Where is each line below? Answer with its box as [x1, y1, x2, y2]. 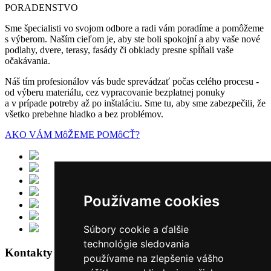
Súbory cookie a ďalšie [83, 223, 189, 235]
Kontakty [5, 246, 53, 259]
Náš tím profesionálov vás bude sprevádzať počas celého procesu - [5, 76, 259, 87]
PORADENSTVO [5, 2, 78, 13]
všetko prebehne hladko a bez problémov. [5, 108, 163, 119]
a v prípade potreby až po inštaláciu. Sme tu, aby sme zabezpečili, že [5, 97, 266, 108]
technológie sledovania [83, 238, 189, 250]
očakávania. [5, 55, 50, 66]
